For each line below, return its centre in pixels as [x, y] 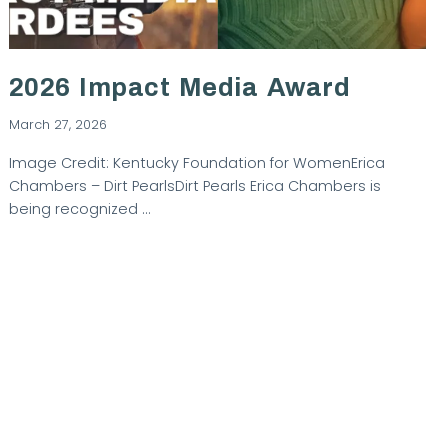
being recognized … [79, 209]
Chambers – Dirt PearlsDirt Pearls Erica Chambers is [194, 186]
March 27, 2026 [57, 124]
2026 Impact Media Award [179, 88]
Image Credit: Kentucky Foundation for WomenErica [196, 163]
